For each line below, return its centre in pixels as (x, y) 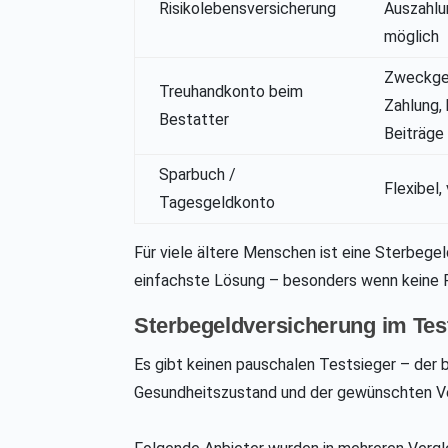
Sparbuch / (198, 175)
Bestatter (194, 120)
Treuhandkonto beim (231, 92)
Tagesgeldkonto (217, 203)
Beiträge (414, 134)
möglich (412, 37)
